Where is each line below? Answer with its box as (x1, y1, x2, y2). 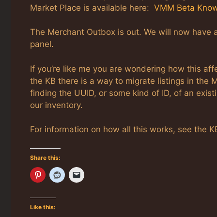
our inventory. (30, 100, 83, 110)
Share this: (30, 154, 61, 161)
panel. (30, 39, 54, 49)
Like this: (30, 203, 56, 211)
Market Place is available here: (30, 2, 154, 13)
